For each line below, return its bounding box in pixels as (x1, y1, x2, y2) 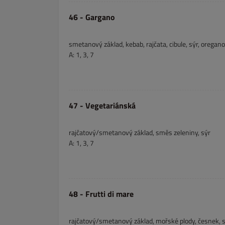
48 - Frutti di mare (69, 188, 134, 200)
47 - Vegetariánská (69, 99, 136, 111)
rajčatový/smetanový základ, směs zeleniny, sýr (69, 127, 210, 138)
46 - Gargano (69, 11, 115, 23)
